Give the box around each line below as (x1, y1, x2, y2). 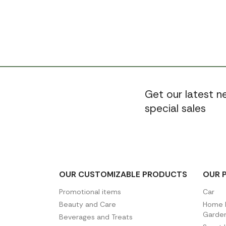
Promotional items (59, 187, 121, 196)
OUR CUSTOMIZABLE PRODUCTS (59, 169, 187, 180)
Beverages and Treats (59, 212, 133, 221)
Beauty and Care (59, 200, 116, 209)
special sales (145, 101, 206, 116)
